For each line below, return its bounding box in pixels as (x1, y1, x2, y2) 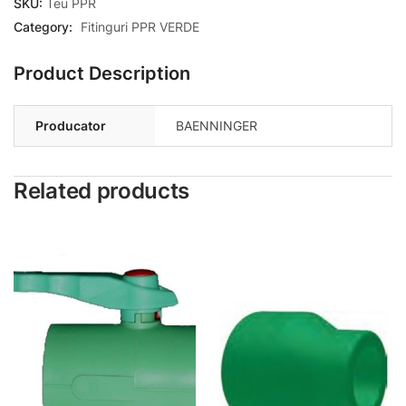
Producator (35, 118, 106, 133)
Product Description (14, 63, 190, 84)
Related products (14, 178, 190, 204)
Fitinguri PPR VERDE (81, 19, 199, 34)
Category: (14, 19, 76, 34)
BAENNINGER (176, 118, 257, 133)
